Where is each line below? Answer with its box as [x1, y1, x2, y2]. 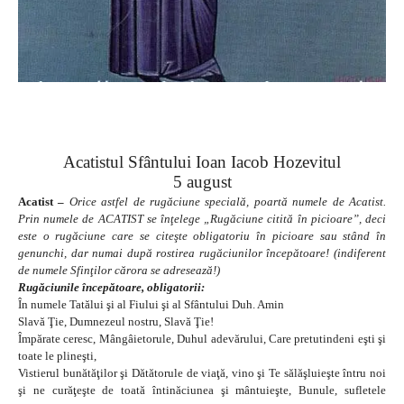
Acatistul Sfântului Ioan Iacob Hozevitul [63, 151, 341, 171]
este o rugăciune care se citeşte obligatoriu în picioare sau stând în [18, 228, 386, 243]
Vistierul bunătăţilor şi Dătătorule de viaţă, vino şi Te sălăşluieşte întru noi [18, 365, 386, 380]
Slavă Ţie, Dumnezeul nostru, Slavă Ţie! [18, 314, 214, 328]
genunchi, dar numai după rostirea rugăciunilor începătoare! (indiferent [18, 245, 386, 260]
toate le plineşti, [18, 348, 96, 363]
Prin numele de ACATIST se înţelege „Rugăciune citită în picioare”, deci [18, 211, 386, 225]
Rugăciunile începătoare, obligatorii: [18, 280, 205, 294]
